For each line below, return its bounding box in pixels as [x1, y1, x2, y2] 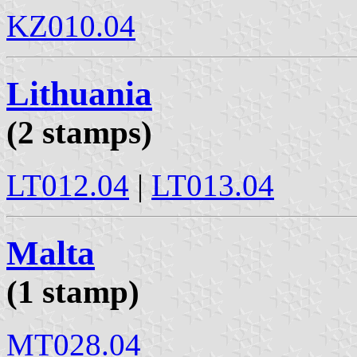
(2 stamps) [6, 113, 152, 151]
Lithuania [6, 74, 152, 112]
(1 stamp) [6, 273, 139, 310]
